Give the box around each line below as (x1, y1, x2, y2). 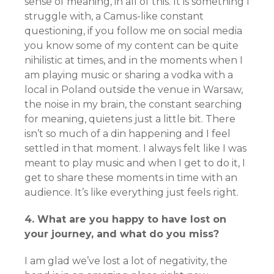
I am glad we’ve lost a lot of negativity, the (24, 255, 228, 267)
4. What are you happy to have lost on (24, 213, 226, 226)
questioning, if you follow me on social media (24, 25, 242, 37)
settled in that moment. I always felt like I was (24, 143, 246, 155)
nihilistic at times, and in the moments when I (24, 54, 243, 67)
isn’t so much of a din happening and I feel (24, 128, 231, 140)
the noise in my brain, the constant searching (24, 98, 242, 111)
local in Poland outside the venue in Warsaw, (24, 84, 243, 96)
